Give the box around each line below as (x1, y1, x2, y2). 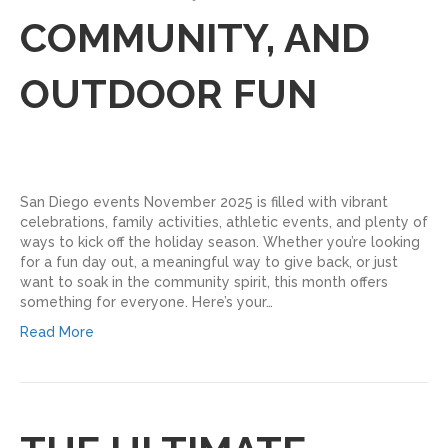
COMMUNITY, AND (20, 13, 370, 61)
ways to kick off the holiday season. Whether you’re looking (20, 233, 420, 250)
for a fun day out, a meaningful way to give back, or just (20, 253, 398, 270)
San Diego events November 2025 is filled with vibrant (20, 193, 388, 210)
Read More (20, 323, 94, 340)
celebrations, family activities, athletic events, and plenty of (20, 213, 428, 230)
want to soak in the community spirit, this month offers (20, 273, 388, 290)
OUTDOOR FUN (20, 69, 317, 117)
